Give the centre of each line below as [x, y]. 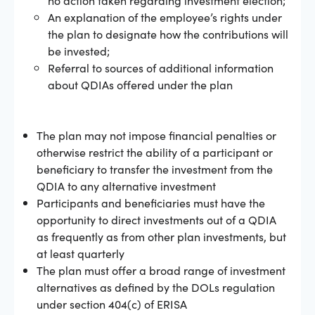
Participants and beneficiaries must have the [151, 202]
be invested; [79, 50]
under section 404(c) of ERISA [112, 303]
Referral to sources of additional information [161, 67]
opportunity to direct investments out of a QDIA [156, 219]
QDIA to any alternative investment [126, 185]
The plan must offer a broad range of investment [161, 270]
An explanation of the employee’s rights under [165, 17]
